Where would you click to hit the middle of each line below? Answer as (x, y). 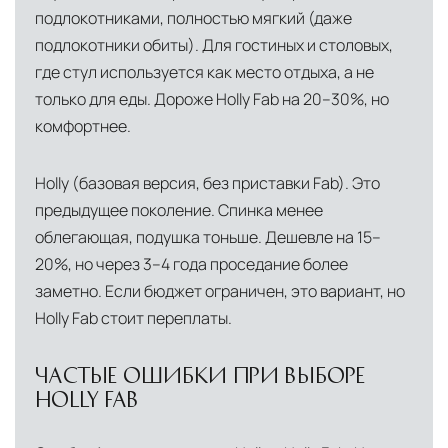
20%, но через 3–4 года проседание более (191, 264)
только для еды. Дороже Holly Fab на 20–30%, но (212, 99)
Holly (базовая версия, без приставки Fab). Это (207, 183)
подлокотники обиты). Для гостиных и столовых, (214, 45)
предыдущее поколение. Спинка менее (179, 210)
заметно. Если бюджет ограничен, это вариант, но (220, 291)
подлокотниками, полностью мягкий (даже (193, 18)
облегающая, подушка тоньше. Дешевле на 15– (208, 237)
